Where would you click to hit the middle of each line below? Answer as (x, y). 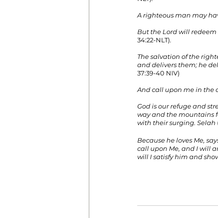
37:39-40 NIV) (158, 73)
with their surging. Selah (176, 123)
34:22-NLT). (154, 40)
